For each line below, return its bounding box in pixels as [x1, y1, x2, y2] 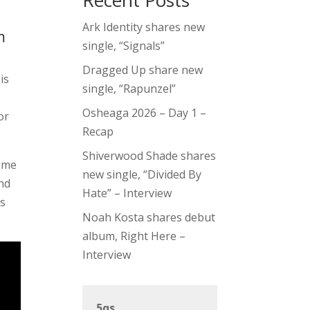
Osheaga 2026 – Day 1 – [82, 105, 207, 121]
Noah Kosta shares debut [82, 210, 216, 226]
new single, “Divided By [82, 167, 202, 183]
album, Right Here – [82, 228, 186, 244]
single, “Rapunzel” [82, 81, 176, 97]
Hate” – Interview [82, 185, 172, 201]
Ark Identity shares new [82, 19, 206, 35]
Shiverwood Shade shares [82, 148, 217, 164]
